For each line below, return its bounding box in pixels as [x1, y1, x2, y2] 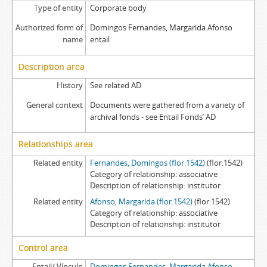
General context [26, 100, 83, 110]
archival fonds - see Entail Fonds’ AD [89, 111, 216, 122]
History [56, 80, 83, 91]
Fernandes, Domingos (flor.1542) [89, 157, 205, 168]
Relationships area [18, 138, 93, 150]
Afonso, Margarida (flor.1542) [89, 196, 193, 207]
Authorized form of [15, 22, 83, 33]
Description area [18, 61, 85, 72]
